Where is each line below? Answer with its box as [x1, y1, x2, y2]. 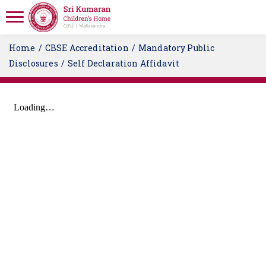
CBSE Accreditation [45, 42, 129, 53]
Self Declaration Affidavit [67, 58, 180, 69]
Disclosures [9, 58, 58, 69]
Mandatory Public [138, 42, 215, 53]
